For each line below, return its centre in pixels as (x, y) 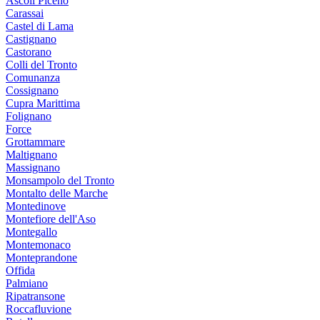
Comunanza (33, 77)
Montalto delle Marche (57, 193)
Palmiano (27, 283)
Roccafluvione (39, 309)
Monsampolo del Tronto (60, 180)
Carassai (25, 13)
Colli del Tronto (41, 64)
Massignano (33, 167)
